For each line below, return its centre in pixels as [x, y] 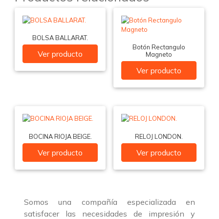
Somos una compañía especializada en [109, 202]
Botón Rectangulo [159, 47]
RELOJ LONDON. [159, 136]
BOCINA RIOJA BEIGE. [60, 136]
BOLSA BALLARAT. [60, 37]
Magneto [159, 54]
